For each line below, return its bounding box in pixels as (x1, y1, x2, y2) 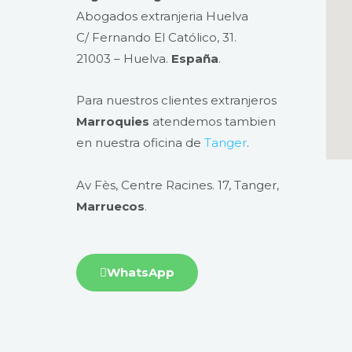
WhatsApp (107, 264, 174, 280)
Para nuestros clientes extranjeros (76, 93, 277, 108)
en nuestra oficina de (76, 135, 204, 151)
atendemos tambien (149, 114, 276, 130)
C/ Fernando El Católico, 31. (76, 30, 236, 46)
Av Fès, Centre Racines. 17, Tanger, (76, 178, 279, 193)
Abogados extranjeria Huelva (76, 9, 248, 24)
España (171, 51, 218, 67)
